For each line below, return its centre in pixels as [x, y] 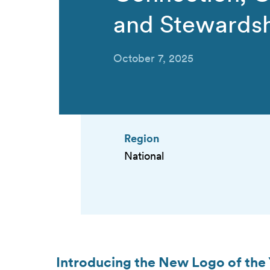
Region [142, 138]
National [144, 156]
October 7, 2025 [153, 58]
